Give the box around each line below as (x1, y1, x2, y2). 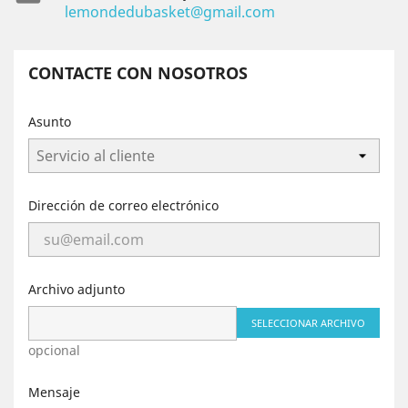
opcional (28, 342, 80, 359)
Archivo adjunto (28, 280, 125, 298)
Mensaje (28, 383, 80, 401)
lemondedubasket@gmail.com (65, 2, 275, 22)
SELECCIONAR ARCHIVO (251, 316, 365, 330)
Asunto (28, 113, 71, 130)
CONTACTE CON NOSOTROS (28, 62, 248, 84)
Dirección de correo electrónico (28, 197, 219, 214)
